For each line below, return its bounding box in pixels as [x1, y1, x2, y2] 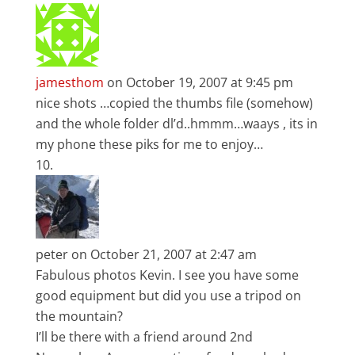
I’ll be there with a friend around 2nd [35, 328, 253, 345]
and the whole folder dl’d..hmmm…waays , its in [35, 115, 318, 132]
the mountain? [35, 307, 123, 325]
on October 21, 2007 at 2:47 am [71, 246, 257, 263]
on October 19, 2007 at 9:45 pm [106, 74, 293, 91]
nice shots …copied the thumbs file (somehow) [35, 94, 313, 112]
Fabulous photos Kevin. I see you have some [35, 266, 299, 284]
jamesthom [35, 74, 104, 91]
